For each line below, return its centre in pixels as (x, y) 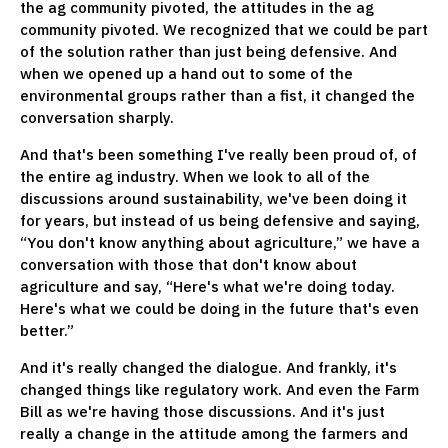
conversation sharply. (99, 117)
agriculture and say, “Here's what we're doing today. (207, 286)
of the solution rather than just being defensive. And (208, 51)
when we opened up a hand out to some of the (186, 73)
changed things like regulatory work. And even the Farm (219, 389)
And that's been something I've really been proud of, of (218, 154)
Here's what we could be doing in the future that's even (219, 308)
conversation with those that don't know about (188, 264)
